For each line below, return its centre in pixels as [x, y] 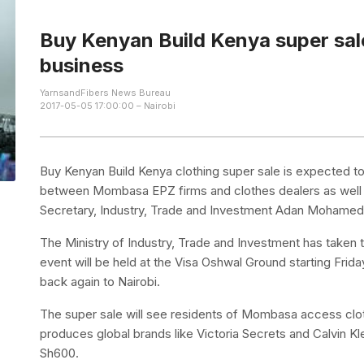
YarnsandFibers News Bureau [106, 92]
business [82, 65]
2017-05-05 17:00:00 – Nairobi [108, 105]
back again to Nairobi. [100, 281]
